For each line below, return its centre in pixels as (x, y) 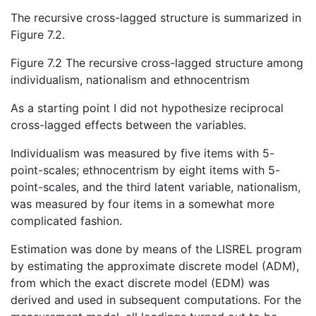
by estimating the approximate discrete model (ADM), (155, 266)
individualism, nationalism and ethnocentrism (130, 80)
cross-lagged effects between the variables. (128, 125)
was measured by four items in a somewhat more (142, 204)
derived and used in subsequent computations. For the (156, 300)
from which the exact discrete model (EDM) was (140, 283)
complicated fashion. (66, 221)
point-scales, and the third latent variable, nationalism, (156, 187)
